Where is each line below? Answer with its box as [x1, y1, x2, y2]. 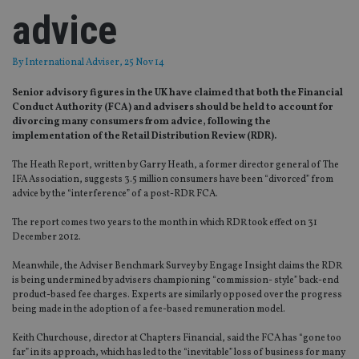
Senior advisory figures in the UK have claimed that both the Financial [12, 87, 343, 100]
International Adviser [25, 56, 119, 70]
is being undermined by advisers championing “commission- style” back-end [12, 274, 339, 288]
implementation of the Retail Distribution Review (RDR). [12, 130, 276, 143]
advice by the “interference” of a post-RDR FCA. [12, 188, 218, 201]
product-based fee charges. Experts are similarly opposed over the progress [12, 288, 342, 302]
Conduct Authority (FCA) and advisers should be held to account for [12, 101, 333, 115]
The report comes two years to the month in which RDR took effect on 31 [12, 216, 317, 230]
